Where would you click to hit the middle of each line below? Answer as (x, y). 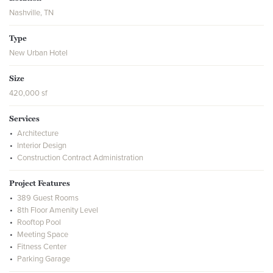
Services (24, 119)
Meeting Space (43, 235)
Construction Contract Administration (80, 158)
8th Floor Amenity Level (58, 210)
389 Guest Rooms (48, 198)
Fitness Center (42, 247)
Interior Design (42, 146)
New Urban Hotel (38, 53)
